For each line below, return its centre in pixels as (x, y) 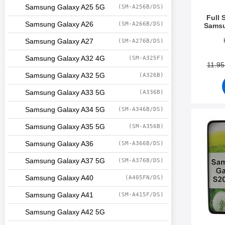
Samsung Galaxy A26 (59, 24)
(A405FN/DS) (144, 178)
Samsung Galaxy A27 (59, 41)
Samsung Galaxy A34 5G (65, 110)
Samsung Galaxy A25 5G (65, 7)
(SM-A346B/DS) (141, 109)
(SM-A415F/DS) (141, 195)
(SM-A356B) (146, 126)
